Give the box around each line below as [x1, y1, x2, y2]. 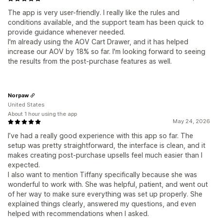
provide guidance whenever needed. [8, 28, 125, 36]
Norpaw [8, 91, 29, 99]
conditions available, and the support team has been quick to [8, 18, 204, 27]
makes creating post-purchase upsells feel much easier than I [8, 151, 202, 160]
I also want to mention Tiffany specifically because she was [8, 170, 197, 179]
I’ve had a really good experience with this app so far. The [8, 131, 193, 140]
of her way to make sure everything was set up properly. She [8, 190, 202, 199]
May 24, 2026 [173, 118, 210, 125]
